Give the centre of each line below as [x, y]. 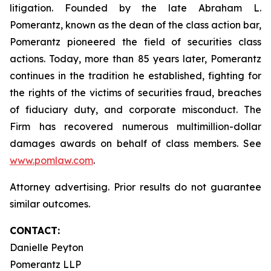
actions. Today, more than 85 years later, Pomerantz [135, 59]
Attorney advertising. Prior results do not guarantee [135, 187]
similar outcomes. [50, 204]
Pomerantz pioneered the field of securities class [135, 42]
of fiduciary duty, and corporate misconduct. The [135, 109]
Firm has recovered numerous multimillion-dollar [135, 126]
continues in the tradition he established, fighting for [135, 76]
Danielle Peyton [47, 247]
